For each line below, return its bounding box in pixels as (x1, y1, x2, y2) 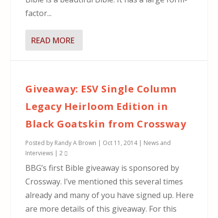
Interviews (25, 149, 54, 158)
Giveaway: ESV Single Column (25, 82, 177, 96)
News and (144, 139, 171, 147)
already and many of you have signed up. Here (25, 190, 194, 201)
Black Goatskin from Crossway (25, 117, 186, 131)
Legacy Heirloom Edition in (25, 100, 168, 113)
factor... (25, 8, 52, 19)
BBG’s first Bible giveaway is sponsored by (25, 163, 180, 174)
